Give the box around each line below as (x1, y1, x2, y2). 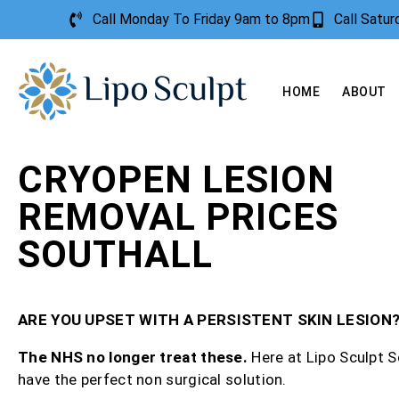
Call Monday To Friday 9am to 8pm (92, 11, 310, 28)
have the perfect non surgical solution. (18, 370, 287, 389)
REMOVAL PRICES (18, 195, 338, 240)
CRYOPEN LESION (18, 158, 335, 202)
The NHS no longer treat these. (18, 348, 252, 367)
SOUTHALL (18, 232, 213, 277)
